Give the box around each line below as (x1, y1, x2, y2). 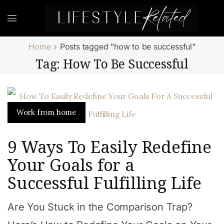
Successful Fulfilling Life (7, 171, 201, 194)
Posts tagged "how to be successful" (59, 41, 195, 51)
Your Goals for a (7, 153, 134, 176)
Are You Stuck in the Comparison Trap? (7, 201, 192, 213)
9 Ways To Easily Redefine (7, 135, 211, 158)
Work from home (16, 107, 76, 117)
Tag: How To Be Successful (35, 55, 188, 72)
